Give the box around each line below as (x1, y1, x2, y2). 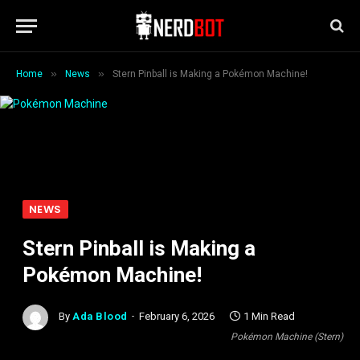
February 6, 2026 (138, 310, 215, 323)
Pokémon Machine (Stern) (231, 331, 343, 342)
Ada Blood (72, 310, 128, 323)
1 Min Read (243, 310, 295, 323)
